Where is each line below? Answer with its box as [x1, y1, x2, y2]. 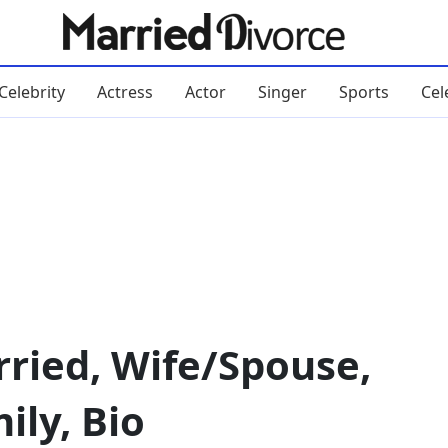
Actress [96, 80, 153, 103]
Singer [257, 80, 307, 103]
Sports [338, 80, 389, 103]
